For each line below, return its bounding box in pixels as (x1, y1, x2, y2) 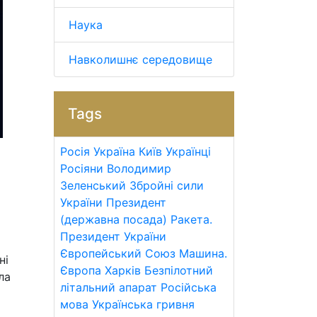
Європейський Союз (60, 246, 175, 260)
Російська (161, 280, 217, 294)
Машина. (179, 246, 227, 260)
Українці (166, 144, 211, 158)
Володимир (107, 161, 171, 175)
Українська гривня (92, 297, 195, 311)
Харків (105, 263, 141, 277)
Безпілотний (144, 263, 213, 277)
